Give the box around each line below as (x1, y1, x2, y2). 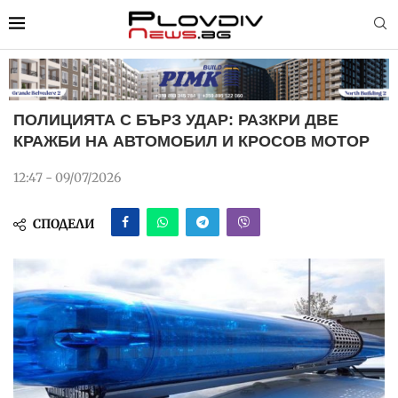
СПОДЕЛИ (33, 216, 95, 233)
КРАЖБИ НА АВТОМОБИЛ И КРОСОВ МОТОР (13, 132, 370, 151)
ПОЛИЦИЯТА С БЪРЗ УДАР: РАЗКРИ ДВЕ (13, 111, 338, 130)
